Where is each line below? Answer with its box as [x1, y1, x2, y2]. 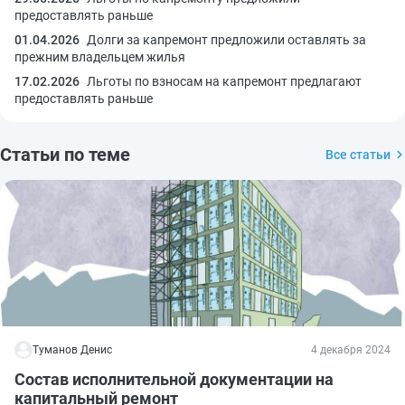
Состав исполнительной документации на [14, 369, 334, 389]
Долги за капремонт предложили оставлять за [87, 32, 366, 47]
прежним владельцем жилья [14, 49, 185, 64]
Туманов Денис [33, 343, 112, 356]
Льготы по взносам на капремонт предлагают [87, 73, 362, 89]
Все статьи [325, 146, 391, 162]
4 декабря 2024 [311, 343, 391, 356]
